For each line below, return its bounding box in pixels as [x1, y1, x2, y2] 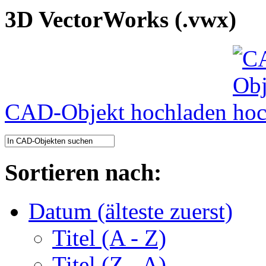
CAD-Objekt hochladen [5, 99, 233, 125]
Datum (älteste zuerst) [28, 198, 233, 224]
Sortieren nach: [5, 159, 161, 186]
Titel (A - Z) [52, 224, 166, 251]
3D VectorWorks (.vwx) [5, 7, 236, 33]
